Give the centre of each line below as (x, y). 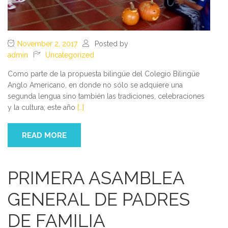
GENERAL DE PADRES (99, 199)
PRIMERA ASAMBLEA (96, 178)
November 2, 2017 (47, 44)
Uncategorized (70, 55)
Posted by (111, 44)
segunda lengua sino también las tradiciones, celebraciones (106, 96)
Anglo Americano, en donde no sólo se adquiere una (95, 85)
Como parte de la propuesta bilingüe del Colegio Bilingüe (104, 74)
